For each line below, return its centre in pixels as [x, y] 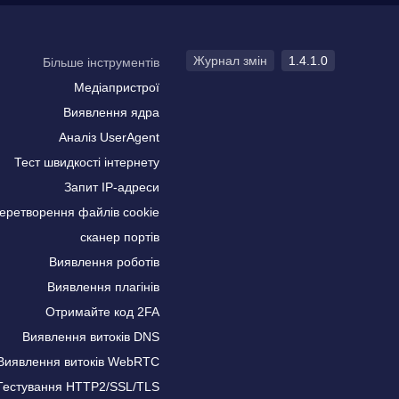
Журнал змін [230, 61]
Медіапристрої [117, 87]
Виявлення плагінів [103, 287]
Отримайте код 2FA [102, 312]
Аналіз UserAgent [109, 137]
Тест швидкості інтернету [87, 162]
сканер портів [120, 237]
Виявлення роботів [104, 262]
